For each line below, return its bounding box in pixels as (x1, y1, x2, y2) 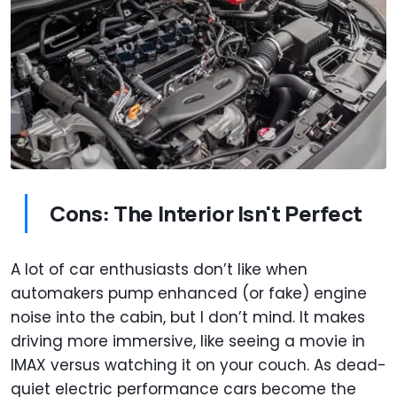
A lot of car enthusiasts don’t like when (11, 258, 307, 280)
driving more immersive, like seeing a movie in (11, 330, 365, 352)
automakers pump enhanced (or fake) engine (11, 282, 367, 304)
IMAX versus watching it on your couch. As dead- (11, 354, 386, 376)
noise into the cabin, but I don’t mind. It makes (11, 306, 365, 328)
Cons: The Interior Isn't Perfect (50, 198, 362, 228)
